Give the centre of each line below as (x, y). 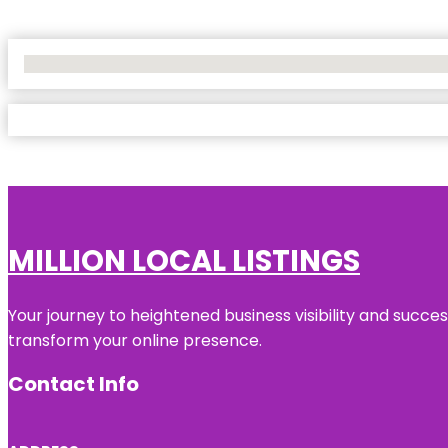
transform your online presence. (137, 340)
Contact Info (73, 383)
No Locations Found (89, 63)
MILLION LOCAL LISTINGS (184, 260)
